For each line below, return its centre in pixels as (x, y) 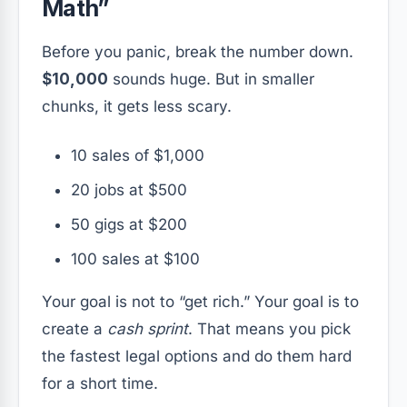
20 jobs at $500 (129, 190)
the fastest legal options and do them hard (197, 357)
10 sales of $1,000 (138, 156)
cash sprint (148, 329)
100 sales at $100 (135, 259)
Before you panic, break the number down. (198, 52)
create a (74, 329)
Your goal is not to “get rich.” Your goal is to (200, 302)
